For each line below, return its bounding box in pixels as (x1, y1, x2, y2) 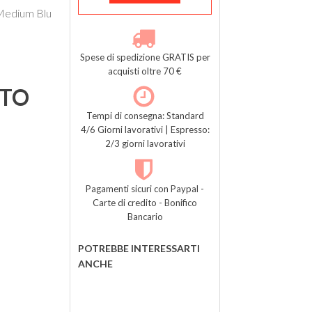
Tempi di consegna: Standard (86, 110, 204, 122)
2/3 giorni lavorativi (104, 138, 185, 150)
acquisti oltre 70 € (108, 65, 182, 77)
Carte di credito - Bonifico (93, 196, 197, 208)
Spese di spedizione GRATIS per (79, 51, 210, 63)
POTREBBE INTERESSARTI (77, 242, 200, 254)
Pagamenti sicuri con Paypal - (86, 182, 204, 194)
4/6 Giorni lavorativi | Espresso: (80, 124, 210, 136)
